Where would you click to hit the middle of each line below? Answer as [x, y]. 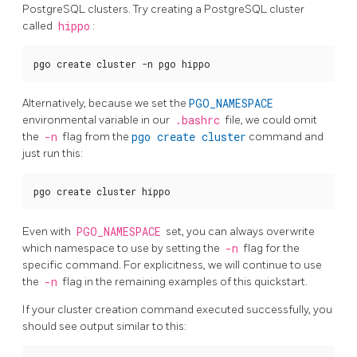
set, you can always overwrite [239, 232]
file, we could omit [270, 120]
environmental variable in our [97, 120]
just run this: [53, 154]
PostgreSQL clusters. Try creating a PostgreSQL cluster [163, 9]
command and [285, 137]
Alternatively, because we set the [106, 104]
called [39, 25]
